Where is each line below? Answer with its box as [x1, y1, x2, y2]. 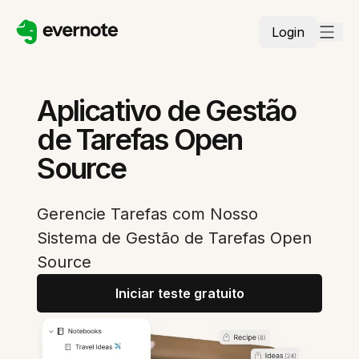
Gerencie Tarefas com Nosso [37, 204, 259, 224]
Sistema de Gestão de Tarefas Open [37, 228, 313, 248]
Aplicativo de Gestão [37, 93, 296, 128]
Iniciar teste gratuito [115, 285, 244, 301]
